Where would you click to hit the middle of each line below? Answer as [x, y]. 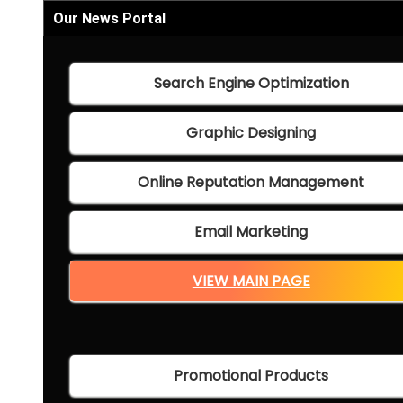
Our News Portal [109, 19]
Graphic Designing [251, 133]
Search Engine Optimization [251, 84]
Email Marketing [251, 232]
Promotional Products [251, 376]
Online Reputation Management [251, 183]
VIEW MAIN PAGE [251, 282]
